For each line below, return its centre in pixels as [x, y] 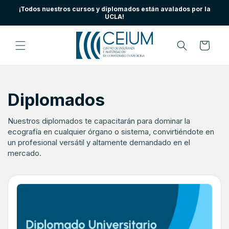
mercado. [25, 153]
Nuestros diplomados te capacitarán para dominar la [99, 121]
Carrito [204, 45]
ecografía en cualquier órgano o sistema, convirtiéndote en [111, 132]
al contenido [29, 20]
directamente [31, 11]
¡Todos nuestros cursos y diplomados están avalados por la [114, 9]
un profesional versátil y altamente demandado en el [99, 143]
